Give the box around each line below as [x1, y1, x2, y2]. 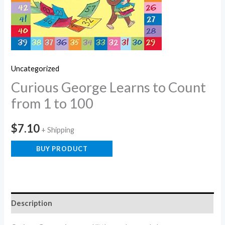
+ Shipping [41, 125, 75, 134]
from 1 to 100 [11, 95, 94, 112]
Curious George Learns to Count [11, 79, 206, 96]
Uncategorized [11, 64, 60, 73]
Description [11, 198, 53, 207]
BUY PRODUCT [36, 145, 88, 153]
